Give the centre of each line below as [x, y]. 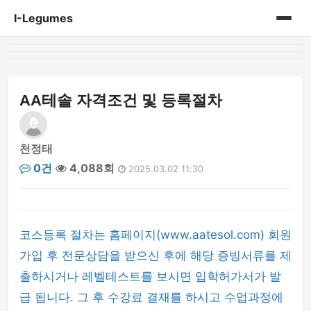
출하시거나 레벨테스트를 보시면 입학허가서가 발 [150, 276]
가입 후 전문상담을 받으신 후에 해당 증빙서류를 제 [155, 255]
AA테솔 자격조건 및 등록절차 [121, 100]
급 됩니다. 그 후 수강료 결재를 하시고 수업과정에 [151, 297]
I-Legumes [43, 18]
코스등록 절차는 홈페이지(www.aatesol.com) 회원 [155, 235]
